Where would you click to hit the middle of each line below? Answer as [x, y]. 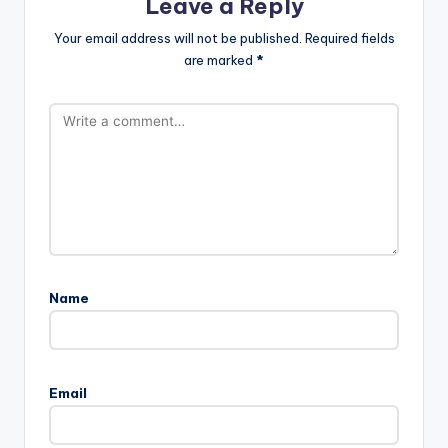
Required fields [349, 37]
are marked [220, 59]
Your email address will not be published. [177, 37]
